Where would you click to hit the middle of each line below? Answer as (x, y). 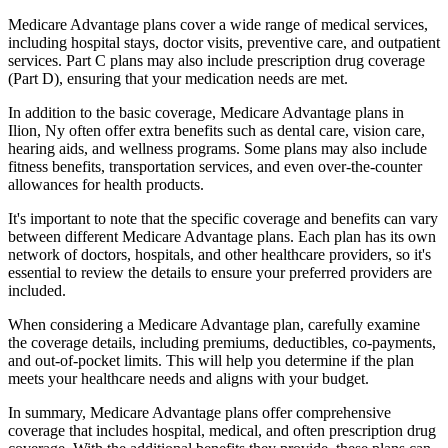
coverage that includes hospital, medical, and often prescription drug (222, 430)
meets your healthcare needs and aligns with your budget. (188, 378)
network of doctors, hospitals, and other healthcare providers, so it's (219, 254)
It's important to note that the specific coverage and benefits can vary (223, 218)
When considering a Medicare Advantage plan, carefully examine (214, 324)
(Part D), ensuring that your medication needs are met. (178, 78)
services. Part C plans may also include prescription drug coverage (216, 60)
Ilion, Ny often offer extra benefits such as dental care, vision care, (216, 130)
